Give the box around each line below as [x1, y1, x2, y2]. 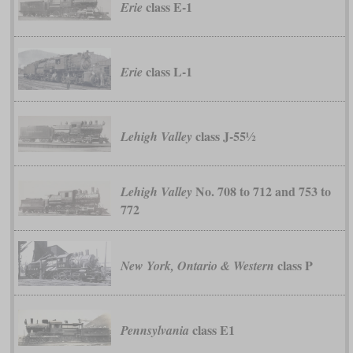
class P [273, 255, 313, 274]
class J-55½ [191, 126, 255, 145]
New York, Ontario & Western [120, 256, 274, 274]
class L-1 [142, 61, 192, 80]
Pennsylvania [120, 321, 189, 339]
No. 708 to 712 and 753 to [191, 182, 331, 201]
